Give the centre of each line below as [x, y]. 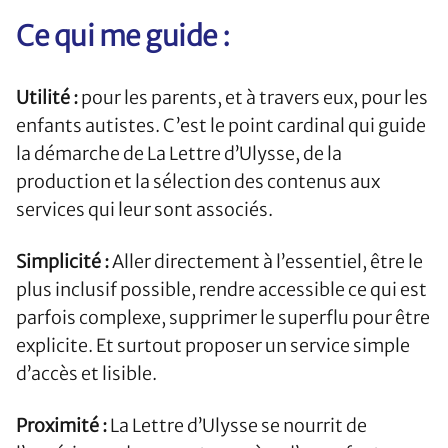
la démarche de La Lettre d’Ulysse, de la [179, 154]
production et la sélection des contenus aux [198, 182]
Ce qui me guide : [123, 36]
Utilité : [48, 98]
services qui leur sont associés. [144, 210]
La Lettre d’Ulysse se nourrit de [238, 426]
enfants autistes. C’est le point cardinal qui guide [221, 126]
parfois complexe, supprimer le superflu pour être [223, 318]
